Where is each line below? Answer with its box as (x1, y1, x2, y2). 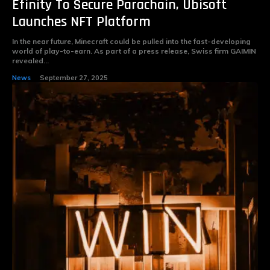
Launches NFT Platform (12, 13, 151, 31)
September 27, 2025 (40, 74, 108, 83)
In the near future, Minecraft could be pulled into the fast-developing (12, 37, 251, 46)
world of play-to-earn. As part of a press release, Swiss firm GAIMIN (12, 46, 256, 56)
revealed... (12, 56, 49, 66)
